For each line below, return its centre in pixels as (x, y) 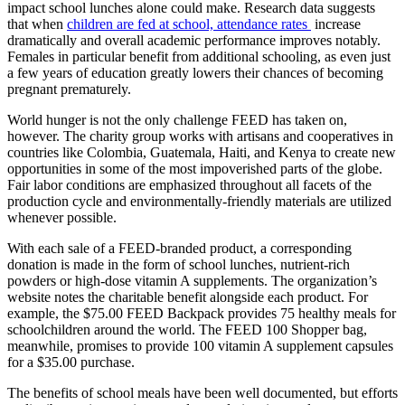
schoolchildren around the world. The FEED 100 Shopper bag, (187, 329)
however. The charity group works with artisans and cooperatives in (200, 136)
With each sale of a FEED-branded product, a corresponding (179, 248)
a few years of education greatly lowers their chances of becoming (195, 72)
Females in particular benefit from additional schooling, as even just (199, 56)
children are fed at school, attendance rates (189, 24)
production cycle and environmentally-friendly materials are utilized (199, 201)
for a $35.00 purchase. (71, 362)
